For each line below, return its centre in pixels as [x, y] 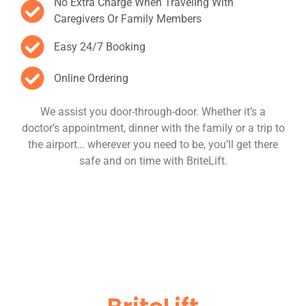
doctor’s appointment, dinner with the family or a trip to [153, 128]
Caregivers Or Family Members [127, 19]
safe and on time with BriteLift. [153, 161]
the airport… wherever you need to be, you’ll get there [153, 144]
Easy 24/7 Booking [99, 46]
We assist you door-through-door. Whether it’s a [153, 112]
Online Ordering [91, 78]
